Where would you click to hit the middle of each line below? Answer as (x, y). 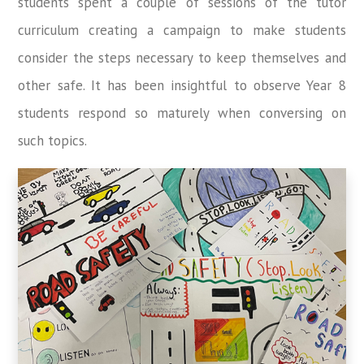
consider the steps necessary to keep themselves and (182, 57)
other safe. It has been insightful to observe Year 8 (182, 85)
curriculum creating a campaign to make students (182, 30)
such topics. (53, 140)
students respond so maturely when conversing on (182, 113)
